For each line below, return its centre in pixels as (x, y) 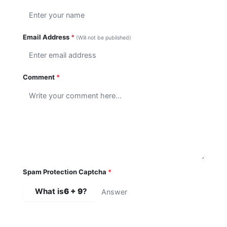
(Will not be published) (104, 38)
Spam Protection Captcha (65, 172)
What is (49, 191)
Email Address (47, 37)
